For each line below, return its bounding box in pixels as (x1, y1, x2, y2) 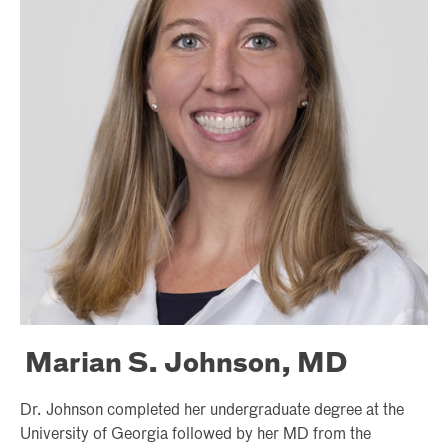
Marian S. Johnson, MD (25, 351, 347, 378)
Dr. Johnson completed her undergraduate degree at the (20, 402, 404, 419)
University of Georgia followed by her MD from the (20, 426, 371, 443)
